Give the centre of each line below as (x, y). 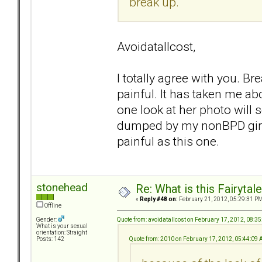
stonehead (62, 188)
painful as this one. (168, 141)
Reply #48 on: (159, 199)
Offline (52, 206)
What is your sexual (62, 226)
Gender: (47, 220)
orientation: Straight (62, 233)
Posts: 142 (50, 239)
